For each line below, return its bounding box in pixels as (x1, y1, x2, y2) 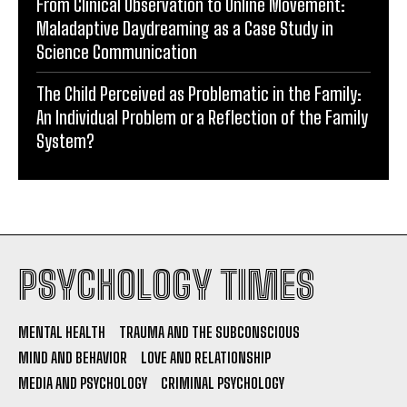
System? (36, 129, 94, 152)
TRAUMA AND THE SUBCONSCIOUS (119, 323, 300, 341)
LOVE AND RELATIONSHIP (141, 348, 271, 366)
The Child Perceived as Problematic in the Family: (36, 82, 362, 104)
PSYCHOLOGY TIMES (18, 262, 314, 308)
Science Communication (36, 40, 197, 63)
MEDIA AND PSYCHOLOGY (18, 373, 147, 392)
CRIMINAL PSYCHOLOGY (161, 373, 284, 392)
